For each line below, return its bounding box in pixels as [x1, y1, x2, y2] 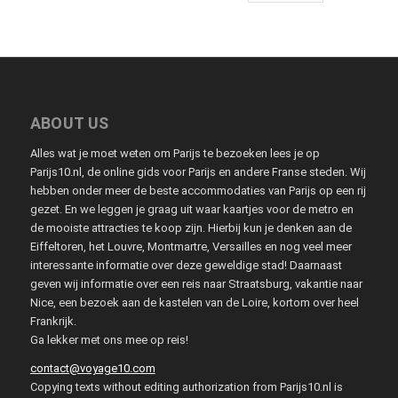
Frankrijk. [29, 314, 76, 328]
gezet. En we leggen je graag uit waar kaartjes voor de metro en [29, 202, 354, 216]
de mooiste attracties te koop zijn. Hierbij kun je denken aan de [29, 220, 352, 235]
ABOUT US [29, 113, 109, 132]
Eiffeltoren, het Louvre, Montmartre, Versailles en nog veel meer [29, 239, 352, 253]
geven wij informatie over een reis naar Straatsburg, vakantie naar [29, 276, 362, 291]
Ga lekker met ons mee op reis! [29, 332, 188, 346]
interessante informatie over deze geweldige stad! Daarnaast [29, 258, 342, 272]
